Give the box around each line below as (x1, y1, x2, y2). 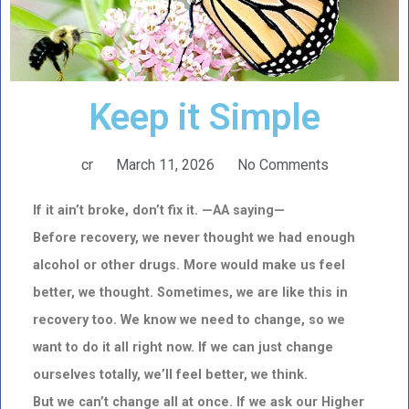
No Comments (236, 155, 329, 173)
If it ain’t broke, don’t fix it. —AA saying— (33, 202, 285, 218)
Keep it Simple (89, 95, 320, 139)
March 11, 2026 (115, 155, 215, 173)
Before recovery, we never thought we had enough (33, 229, 355, 246)
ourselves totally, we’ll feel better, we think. (33, 366, 308, 383)
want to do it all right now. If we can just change (33, 339, 333, 355)
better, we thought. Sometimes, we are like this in (33, 284, 348, 300)
